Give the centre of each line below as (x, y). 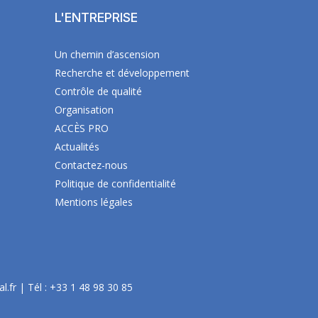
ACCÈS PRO (82, 128)
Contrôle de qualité (98, 91)
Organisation (84, 110)
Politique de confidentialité (115, 183)
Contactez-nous (91, 165)
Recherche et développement (122, 73)
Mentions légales (94, 202)
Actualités (77, 147)
